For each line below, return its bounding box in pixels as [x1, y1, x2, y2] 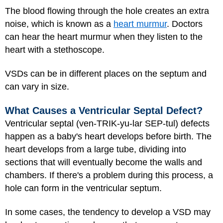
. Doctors [167, 18, 203, 29]
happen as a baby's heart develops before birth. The [5, 131, 212, 141]
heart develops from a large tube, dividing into [5, 144, 186, 154]
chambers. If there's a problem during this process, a [5, 170, 213, 180]
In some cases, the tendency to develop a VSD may [5, 207, 211, 218]
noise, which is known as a [5, 18, 113, 29]
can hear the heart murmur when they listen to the [5, 31, 203, 42]
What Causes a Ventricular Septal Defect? [5, 105, 203, 116]
